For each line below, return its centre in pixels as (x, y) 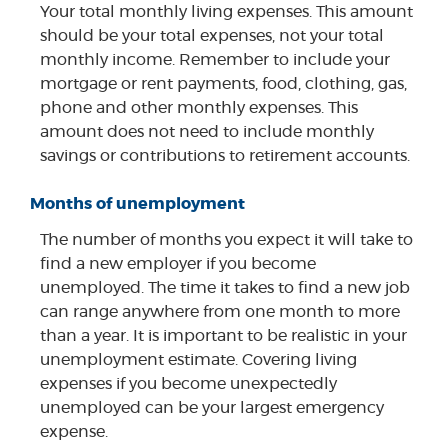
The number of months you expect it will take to (226, 239)
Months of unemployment (137, 203)
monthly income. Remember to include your (215, 60)
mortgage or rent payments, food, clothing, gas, (223, 84)
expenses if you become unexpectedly (188, 383)
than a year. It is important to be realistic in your (223, 335)
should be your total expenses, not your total (212, 36)
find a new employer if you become (178, 263)
